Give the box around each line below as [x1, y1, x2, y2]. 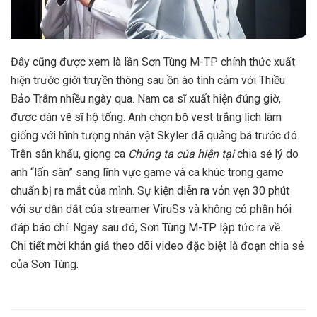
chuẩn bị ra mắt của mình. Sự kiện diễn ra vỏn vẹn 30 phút [11, 183, 289, 197]
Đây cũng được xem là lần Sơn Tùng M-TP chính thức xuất [11, 54, 295, 69]
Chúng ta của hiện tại [128, 146, 237, 161]
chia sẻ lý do [237, 146, 299, 161]
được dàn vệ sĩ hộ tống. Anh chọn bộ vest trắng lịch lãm [11, 110, 282, 124]
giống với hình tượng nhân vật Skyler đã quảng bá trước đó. [11, 128, 299, 142]
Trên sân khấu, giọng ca [11, 146, 128, 161]
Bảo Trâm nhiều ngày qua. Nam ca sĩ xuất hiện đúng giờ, [11, 91, 281, 105]
